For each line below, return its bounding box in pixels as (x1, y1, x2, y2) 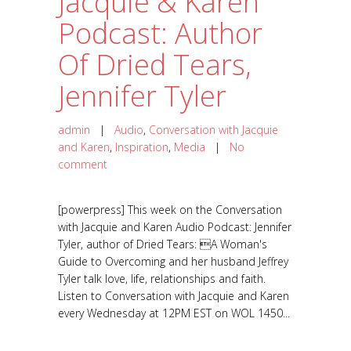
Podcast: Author (58, 13, 262, 52)
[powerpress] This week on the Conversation (58, 201, 282, 217)
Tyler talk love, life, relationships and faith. (58, 270, 266, 286)
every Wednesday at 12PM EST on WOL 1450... (58, 305, 290, 320)
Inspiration (115, 139, 168, 154)
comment (58, 156, 107, 172)
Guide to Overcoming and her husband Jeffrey (58, 253, 288, 269)
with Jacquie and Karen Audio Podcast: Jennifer (58, 219, 291, 234)
